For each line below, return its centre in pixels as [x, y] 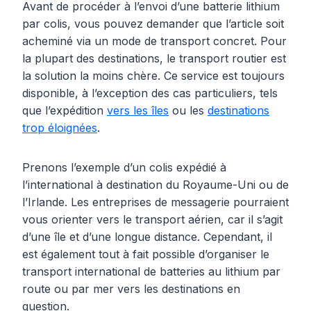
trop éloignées [60, 128]
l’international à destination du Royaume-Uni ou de [155, 185]
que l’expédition [65, 111]
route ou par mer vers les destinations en [131, 289]
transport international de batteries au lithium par [151, 272]
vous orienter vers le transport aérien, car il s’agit [152, 220]
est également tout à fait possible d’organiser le [146, 254]
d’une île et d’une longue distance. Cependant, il [147, 237]
